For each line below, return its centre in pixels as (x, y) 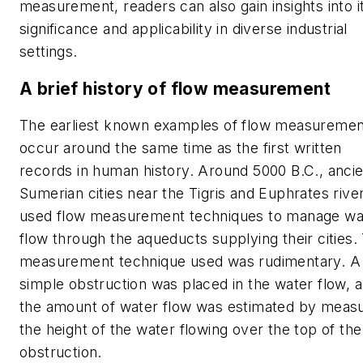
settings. (49, 52)
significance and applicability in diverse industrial (184, 29)
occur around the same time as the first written (181, 148)
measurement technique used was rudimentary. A (190, 262)
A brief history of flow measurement (175, 88)
